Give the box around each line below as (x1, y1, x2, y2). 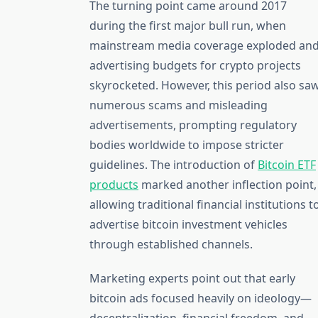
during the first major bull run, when (89, 17, 286, 33)
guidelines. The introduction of (89, 156, 258, 172)
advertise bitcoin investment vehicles (89, 216, 287, 232)
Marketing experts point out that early (89, 270, 295, 286)
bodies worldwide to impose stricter (89, 136, 284, 153)
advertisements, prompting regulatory (89, 116, 297, 133)
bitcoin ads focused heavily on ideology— (89, 290, 312, 306)
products (89, 176, 138, 192)
